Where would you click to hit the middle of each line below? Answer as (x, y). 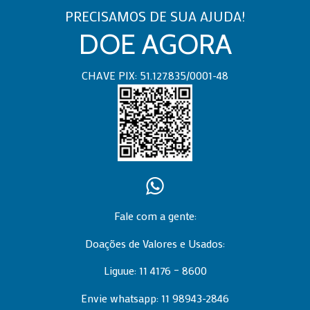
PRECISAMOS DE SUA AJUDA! (155, 16)
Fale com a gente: (155, 216)
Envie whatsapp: (121, 298)
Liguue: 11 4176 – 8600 (155, 271)
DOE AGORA (155, 44)
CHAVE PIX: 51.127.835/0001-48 (155, 75)
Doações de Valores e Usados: (155, 243)
